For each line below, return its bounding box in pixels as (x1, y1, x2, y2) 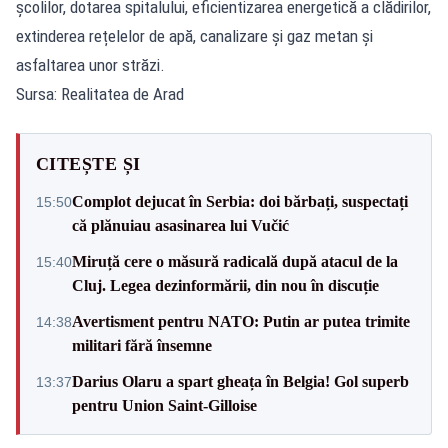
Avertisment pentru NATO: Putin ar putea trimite (72, 312, 410, 330)
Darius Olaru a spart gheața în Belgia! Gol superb (72, 372, 409, 390)
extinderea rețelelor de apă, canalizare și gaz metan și (16, 25, 373, 46)
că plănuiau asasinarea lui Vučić (72, 216, 289, 234)
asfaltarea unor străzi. (16, 54, 165, 75)
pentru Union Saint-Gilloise (72, 396, 257, 414)
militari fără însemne (72, 336, 212, 354)
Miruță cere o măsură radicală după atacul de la (72, 252, 398, 270)
